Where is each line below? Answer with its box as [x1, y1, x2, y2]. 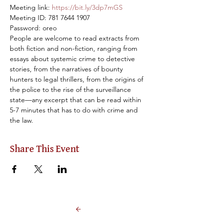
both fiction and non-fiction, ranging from [10, 44, 139, 53]
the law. [10, 116, 33, 125]
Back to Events [93, 204, 101, 214]
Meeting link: [10, 3, 52, 12]
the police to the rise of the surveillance [10, 85, 133, 94]
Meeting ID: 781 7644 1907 [10, 13, 90, 22]
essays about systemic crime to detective [10, 54, 137, 63]
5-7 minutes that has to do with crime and [10, 106, 140, 114]
